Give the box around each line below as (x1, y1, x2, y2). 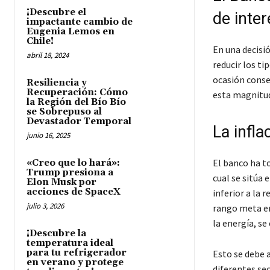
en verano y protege (27, 256, 124, 268)
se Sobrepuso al (27, 105, 102, 118)
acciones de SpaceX (27, 186, 121, 198)
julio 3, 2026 (27, 200, 64, 211)
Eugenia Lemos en (27, 25, 115, 37)
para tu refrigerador (27, 246, 127, 259)
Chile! (27, 35, 54, 47)
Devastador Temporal (27, 115, 131, 127)
